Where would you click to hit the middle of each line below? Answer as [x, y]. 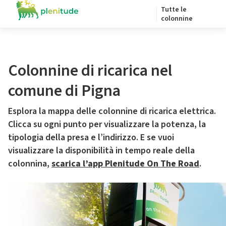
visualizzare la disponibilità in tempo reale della [101, 151]
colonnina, [30, 164]
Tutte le [174, 10]
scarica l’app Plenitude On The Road [125, 164]
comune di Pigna [64, 91]
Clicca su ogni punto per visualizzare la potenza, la [107, 124]
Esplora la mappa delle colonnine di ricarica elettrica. [112, 111]
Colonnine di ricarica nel [90, 71]
